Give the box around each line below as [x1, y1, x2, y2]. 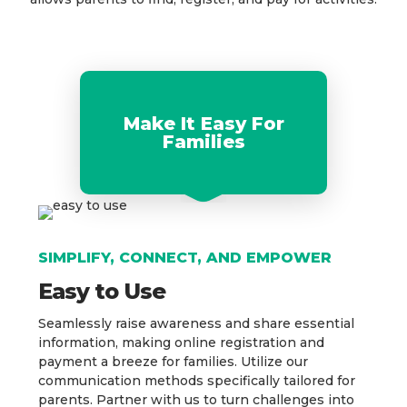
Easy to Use [38, 278, 166, 305]
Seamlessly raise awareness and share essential [38, 315, 355, 333]
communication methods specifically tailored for [38, 372, 356, 390]
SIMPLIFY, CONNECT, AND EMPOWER [38, 249, 333, 267]
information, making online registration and [38, 334, 325, 352]
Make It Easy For [123, 113, 284, 135]
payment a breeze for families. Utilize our [38, 353, 309, 371]
